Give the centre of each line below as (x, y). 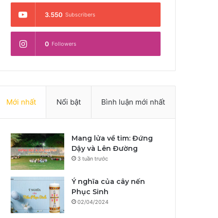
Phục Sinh (90, 192)
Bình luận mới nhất (133, 102)
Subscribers (81, 15)
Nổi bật (69, 102)
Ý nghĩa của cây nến (109, 182)
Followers (64, 44)
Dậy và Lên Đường (105, 148)
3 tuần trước (93, 159)
